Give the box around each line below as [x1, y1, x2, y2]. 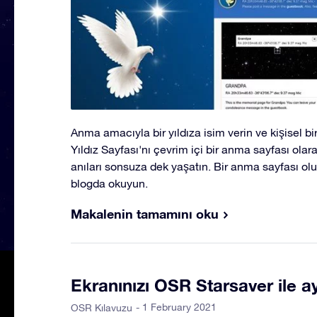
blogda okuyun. [71, 176, 148, 190]
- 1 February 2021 [136, 301, 217, 313]
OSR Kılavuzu [71, 301, 132, 313]
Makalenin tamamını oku [71, 205, 219, 221]
